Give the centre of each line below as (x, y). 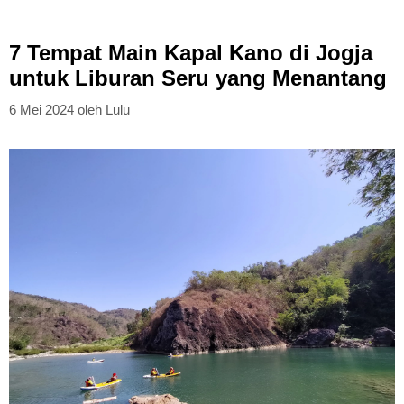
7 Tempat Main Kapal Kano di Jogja (191, 52)
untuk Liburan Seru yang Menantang (198, 78)
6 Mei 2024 (41, 110)
